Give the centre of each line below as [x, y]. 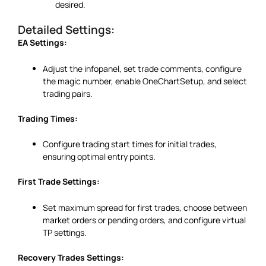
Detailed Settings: [66, 30]
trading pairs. [68, 93]
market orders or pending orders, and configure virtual [144, 220]
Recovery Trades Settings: [71, 257]
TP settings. [65, 232]
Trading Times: [48, 118]
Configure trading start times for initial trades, [130, 144]
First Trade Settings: [59, 182]
